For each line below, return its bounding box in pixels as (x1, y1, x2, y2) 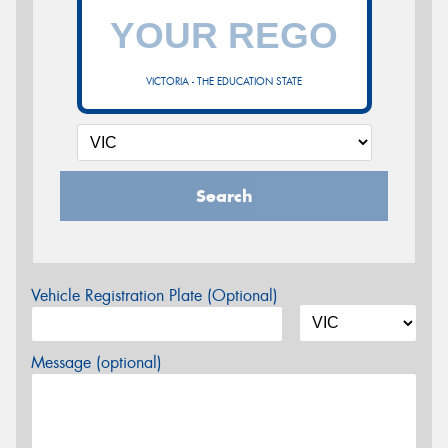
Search (195, 185, 253, 208)
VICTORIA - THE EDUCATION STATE (146, 75, 302, 89)
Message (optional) (31, 352, 162, 374)
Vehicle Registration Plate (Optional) (31, 285, 278, 307)
